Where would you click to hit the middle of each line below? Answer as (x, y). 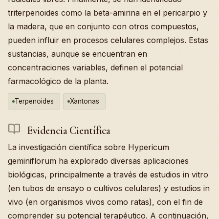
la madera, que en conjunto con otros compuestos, (103, 26)
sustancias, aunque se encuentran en (77, 54)
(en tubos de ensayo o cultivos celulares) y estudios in (109, 188)
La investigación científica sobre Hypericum (88, 147)
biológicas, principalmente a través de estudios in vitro (108, 175)
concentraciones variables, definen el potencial (95, 67)
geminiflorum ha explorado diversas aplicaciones (98, 161)
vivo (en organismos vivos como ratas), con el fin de (105, 202)
